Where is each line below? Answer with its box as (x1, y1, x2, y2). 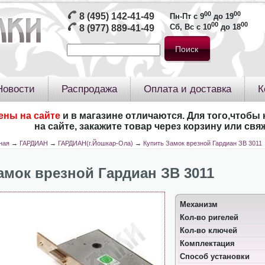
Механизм (179, 200, 218, 209)
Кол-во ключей (179, 226, 237, 235)
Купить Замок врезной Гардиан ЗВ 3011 (143, 140, 263, 147)
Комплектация (179, 239, 235, 248)
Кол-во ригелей (179, 213, 238, 222)
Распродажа (61, 83, 117, 95)
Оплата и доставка (143, 83, 231, 95)
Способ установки (179, 252, 250, 261)
